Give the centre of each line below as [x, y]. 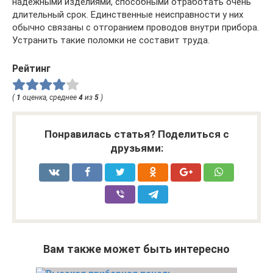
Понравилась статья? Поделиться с [136, 134]
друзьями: [136, 148]
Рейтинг [31, 69]
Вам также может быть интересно [136, 249]
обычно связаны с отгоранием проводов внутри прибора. [136, 27]
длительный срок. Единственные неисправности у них [128, 15]
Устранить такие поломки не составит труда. [111, 40]
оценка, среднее [50, 97]
